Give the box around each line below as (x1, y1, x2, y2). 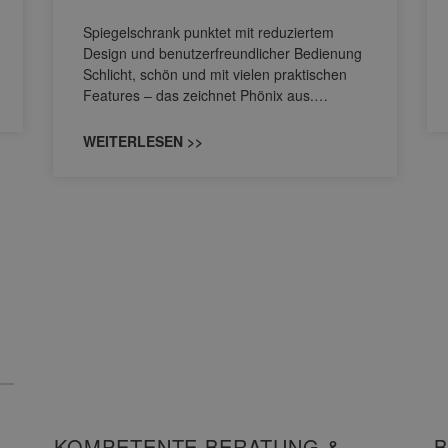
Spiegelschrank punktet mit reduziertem (83, 22, 334, 43)
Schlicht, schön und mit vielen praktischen (83, 64, 347, 85)
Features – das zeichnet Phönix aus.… (83, 85, 328, 106)
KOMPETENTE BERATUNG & (54, 310, 341, 340)
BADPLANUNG (54, 336, 199, 366)
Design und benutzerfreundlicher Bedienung (83, 43, 362, 64)
